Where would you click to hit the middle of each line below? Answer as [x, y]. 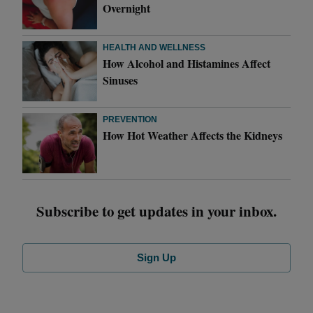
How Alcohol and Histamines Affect [187, 63]
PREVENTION [130, 119]
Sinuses [121, 80]
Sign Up [156, 257]
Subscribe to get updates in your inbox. [156, 211]
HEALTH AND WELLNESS [154, 47]
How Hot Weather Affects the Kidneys [193, 135]
